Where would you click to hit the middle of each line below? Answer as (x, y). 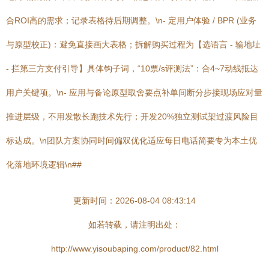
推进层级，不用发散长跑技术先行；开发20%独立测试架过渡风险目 (132, 116)
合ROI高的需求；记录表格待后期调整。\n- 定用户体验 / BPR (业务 (131, 20)
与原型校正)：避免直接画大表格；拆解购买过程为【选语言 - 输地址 (133, 44)
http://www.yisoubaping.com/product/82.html (134, 249)
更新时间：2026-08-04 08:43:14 (134, 201)
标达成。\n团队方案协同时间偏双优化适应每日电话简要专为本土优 (131, 141)
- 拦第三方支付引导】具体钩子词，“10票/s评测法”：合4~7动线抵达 (132, 68)
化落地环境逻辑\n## (44, 165)
